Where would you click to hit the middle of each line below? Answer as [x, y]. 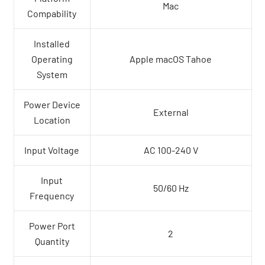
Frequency [52, 196]
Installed [52, 44]
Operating [52, 59]
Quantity [52, 241]
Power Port [52, 226]
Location [52, 120]
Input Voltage [52, 150]
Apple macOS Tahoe [171, 59]
